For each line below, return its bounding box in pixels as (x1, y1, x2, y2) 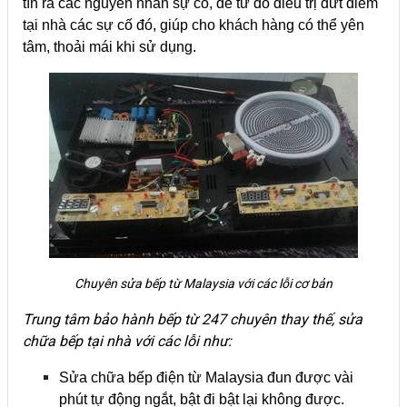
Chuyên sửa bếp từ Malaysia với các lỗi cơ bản (74, 275, 333, 291)
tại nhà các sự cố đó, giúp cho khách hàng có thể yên (23, 16, 364, 33)
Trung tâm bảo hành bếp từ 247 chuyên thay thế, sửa (23, 310, 362, 328)
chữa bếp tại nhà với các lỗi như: (23, 332, 232, 350)
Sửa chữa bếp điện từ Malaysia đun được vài (59, 369, 353, 385)
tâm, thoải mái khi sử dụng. (23, 38, 196, 55)
